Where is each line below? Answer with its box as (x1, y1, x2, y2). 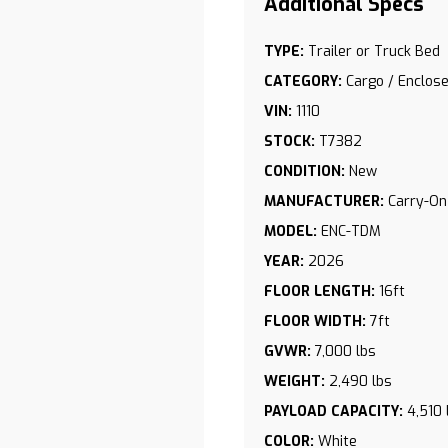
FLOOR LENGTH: (264, 282, 375, 301)
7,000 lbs (315, 342, 376, 361)
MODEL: (264, 222, 317, 241)
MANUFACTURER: (264, 192, 384, 211)
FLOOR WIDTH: (264, 312, 366, 331)
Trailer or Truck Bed (308, 42, 440, 61)
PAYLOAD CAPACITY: (264, 402, 403, 421)
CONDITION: (264, 162, 345, 181)
